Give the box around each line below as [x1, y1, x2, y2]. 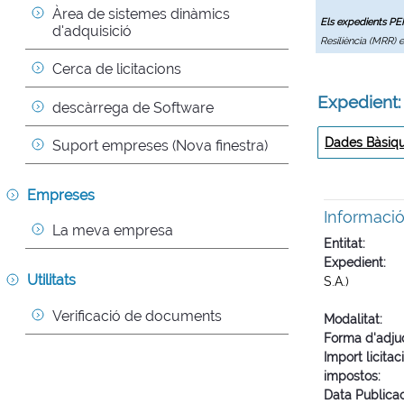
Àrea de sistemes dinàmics [52, 5, 230, 23]
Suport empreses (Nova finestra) [52, 136, 268, 154]
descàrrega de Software [52, 98, 214, 116]
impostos [324, 369, 378, 383]
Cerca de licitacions [52, 60, 181, 78]
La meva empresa [52, 222, 173, 240]
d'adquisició [52, 22, 132, 40]
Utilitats [27, 271, 76, 289]
